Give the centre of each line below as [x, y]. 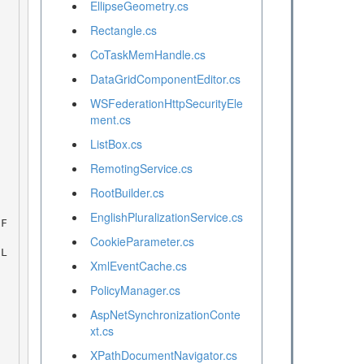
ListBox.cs [116, 144]
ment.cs [110, 120]
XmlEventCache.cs [138, 266]
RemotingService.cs [141, 169]
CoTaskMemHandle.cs [147, 55]
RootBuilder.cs [127, 193]
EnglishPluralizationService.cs [166, 217]
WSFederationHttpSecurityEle [166, 104]
